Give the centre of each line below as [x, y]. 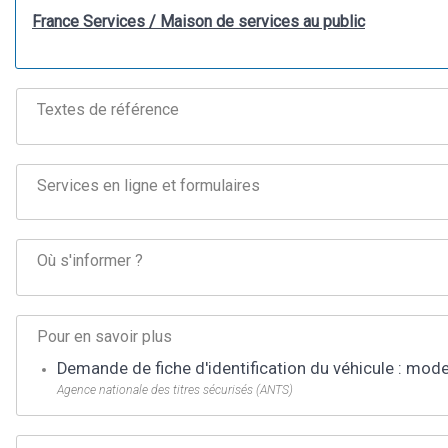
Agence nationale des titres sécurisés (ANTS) [175, 389]
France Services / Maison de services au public [198, 21]
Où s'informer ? [90, 261]
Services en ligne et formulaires [148, 185]
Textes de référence [108, 109]
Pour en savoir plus [104, 336]
